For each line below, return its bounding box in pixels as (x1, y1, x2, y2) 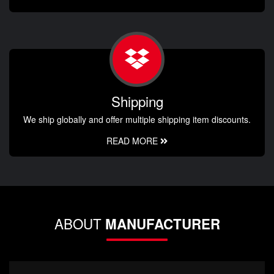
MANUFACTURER (105, 214, 220, 234)
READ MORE (106, 135, 160, 147)
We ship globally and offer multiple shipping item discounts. (23, 113, 251, 126)
